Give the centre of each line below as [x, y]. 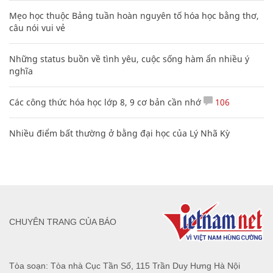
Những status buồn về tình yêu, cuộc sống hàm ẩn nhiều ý [129, 59]
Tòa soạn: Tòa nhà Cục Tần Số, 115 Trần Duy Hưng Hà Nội [125, 265]
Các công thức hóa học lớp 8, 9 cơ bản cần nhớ [105, 102]
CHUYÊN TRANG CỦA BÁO [63, 222]
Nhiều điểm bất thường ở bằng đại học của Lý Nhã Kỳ [119, 133]
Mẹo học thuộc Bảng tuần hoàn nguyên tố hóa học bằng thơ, [134, 16]
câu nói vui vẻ [37, 28]
